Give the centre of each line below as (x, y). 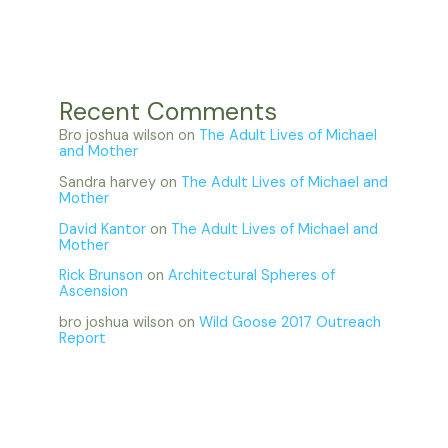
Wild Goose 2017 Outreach (290, 322)
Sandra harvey (108, 182)
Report (83, 338)
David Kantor (103, 229)
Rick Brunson (101, 276)
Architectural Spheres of (252, 276)
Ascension (94, 292)
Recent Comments (168, 112)
